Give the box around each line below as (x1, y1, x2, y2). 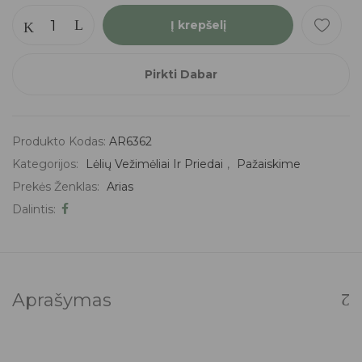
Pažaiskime (237, 156, 301, 171)
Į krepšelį (170, 17, 226, 32)
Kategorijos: (12, 156, 82, 171)
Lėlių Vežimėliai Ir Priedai (86, 156, 223, 171)
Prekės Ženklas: (12, 179, 103, 194)
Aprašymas (12, 288, 112, 311)
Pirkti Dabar (145, 66, 217, 82)
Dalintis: (12, 201, 56, 217)
